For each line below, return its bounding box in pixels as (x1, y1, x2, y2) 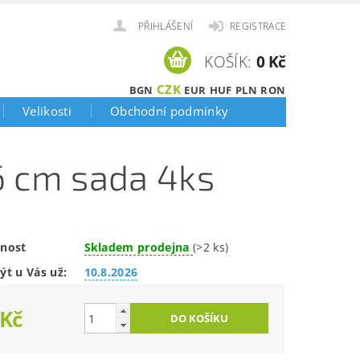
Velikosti (22, 103, 72, 119)
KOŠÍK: (204, 51, 252, 72)
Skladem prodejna (84, 239, 193, 255)
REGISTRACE (229, 19, 287, 33)
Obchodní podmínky (109, 103, 229, 119)
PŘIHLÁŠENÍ (138, 19, 194, 33)
